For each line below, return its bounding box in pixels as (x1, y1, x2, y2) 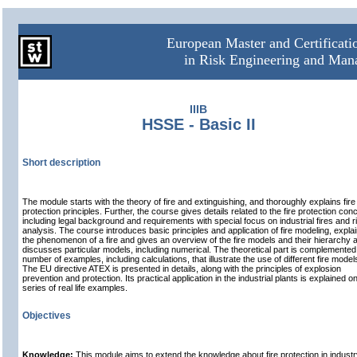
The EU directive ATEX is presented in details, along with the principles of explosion (22, 264, 341, 273)
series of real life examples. (22, 283, 127, 292)
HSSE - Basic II (141, 116, 256, 133)
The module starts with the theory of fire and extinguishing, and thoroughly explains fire (22, 197, 355, 206)
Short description (22, 157, 100, 168)
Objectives (22, 310, 71, 321)
